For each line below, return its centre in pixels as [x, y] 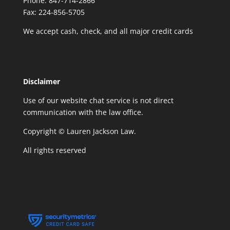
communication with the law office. [83, 112]
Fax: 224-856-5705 [54, 12]
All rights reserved [54, 150]
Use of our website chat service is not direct [98, 101]
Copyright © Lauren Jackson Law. [79, 131]
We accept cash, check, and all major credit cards [108, 31]
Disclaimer [41, 82]
